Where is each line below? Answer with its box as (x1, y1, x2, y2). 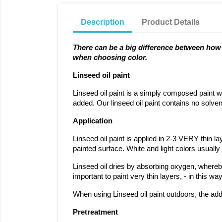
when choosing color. (73, 53, 147, 61)
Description (81, 18, 124, 26)
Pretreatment (73, 208, 118, 216)
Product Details (142, 18, 200, 26)
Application (73, 116, 112, 125)
